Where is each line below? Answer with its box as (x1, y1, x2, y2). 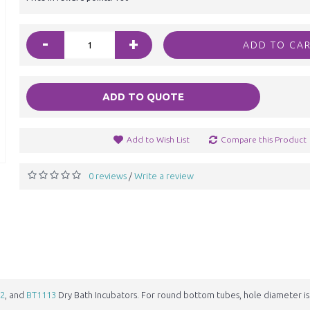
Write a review (134, 171, 194, 181)
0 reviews (89, 171, 127, 181)
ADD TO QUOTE (102, 91, 184, 102)
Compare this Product (221, 135, 307, 144)
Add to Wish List (127, 135, 190, 144)
